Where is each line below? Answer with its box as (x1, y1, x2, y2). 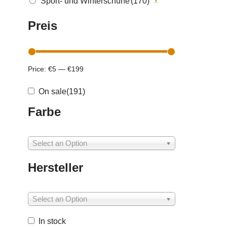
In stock (39, 217, 66, 225)
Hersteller (28, 161, 83, 174)
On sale (39, 87, 66, 96)
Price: (28, 65, 48, 73)
